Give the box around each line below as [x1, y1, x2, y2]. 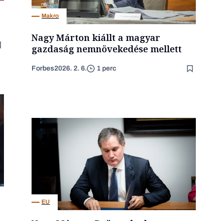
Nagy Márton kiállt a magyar [32, 31, 161, 43]
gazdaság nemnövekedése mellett [32, 42, 182, 55]
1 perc [97, 65, 117, 73]
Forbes [32, 64, 55, 72]
